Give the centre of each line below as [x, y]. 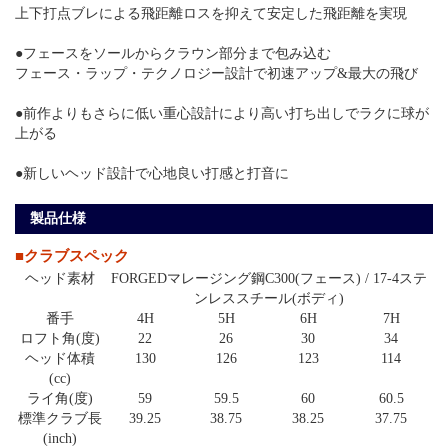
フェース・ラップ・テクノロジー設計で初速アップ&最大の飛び [216, 73]
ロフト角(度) [60, 338]
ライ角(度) [60, 398]
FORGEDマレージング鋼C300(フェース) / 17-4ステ [269, 278]
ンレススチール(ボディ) [269, 298]
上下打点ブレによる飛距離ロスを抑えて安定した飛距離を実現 [211, 13]
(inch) [60, 438]
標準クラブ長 [60, 418]
